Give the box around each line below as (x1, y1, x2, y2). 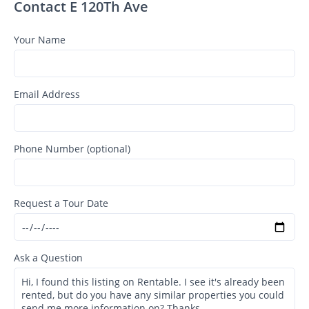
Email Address (14, 88, 80, 101)
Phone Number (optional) (14, 142, 130, 156)
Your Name (14, 33, 66, 47)
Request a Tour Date (14, 197, 108, 210)
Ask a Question (14, 251, 83, 265)
